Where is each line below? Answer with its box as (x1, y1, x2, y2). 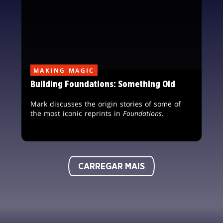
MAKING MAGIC (33, 66, 95, 75)
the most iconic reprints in (30, 109, 123, 118)
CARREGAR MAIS (78, 162, 145, 172)
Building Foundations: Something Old (30, 79, 175, 89)
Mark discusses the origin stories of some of (30, 99, 181, 109)
